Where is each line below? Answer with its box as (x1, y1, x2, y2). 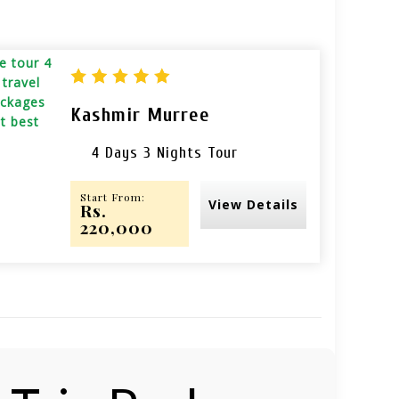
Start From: (80, 189, 145, 204)
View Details (208, 195, 298, 213)
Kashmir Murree (70, 102, 210, 126)
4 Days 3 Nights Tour (92, 142, 238, 162)
